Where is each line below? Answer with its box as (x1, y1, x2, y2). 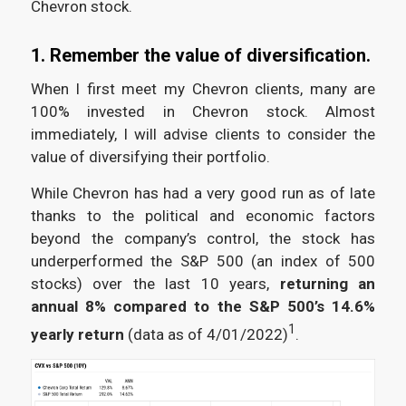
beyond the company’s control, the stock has (30, 228, 376, 247)
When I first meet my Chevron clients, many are (30, 80, 376, 99)
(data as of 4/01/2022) (123, 324, 288, 343)
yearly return (30, 324, 124, 343)
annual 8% (30, 296, 106, 315)
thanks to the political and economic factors (30, 206, 376, 225)
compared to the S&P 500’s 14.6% (113, 296, 376, 315)
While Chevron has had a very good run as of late (30, 183, 376, 202)
